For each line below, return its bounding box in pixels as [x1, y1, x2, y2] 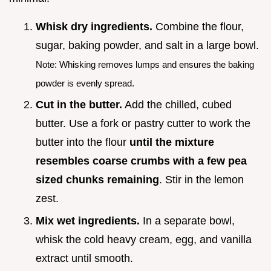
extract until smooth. [36, 252, 133, 264]
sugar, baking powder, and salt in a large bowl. [36, 39, 259, 51]
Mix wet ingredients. [36, 214, 140, 227]
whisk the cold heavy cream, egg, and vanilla [36, 233, 252, 246]
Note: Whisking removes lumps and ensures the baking [36, 59, 254, 70]
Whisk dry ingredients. [36, 20, 152, 33]
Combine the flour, [152, 20, 244, 33]
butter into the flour [36, 136, 129, 149]
